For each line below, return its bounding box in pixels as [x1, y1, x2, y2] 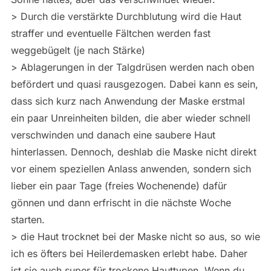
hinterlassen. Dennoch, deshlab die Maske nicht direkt [10, 146, 256, 158]
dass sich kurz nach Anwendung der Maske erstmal [10, 95, 245, 107]
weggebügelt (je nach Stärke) [10, 44, 145, 56]
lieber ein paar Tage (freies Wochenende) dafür [10, 180, 227, 192]
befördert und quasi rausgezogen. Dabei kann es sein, [10, 78, 258, 90]
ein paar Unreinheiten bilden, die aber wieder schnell [10, 112, 250, 124]
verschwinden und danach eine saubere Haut [10, 129, 215, 141]
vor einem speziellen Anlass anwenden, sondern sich [10, 163, 251, 175]
